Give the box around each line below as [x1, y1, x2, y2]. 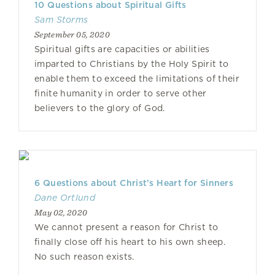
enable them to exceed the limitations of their [34, 74, 239, 83]
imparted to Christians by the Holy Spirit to [34, 59, 229, 69]
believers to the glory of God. [34, 103, 165, 113]
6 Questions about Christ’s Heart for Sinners [34, 178, 233, 188]
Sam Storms [34, 15, 88, 25]
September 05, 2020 [34, 29, 110, 39]
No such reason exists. [34, 252, 134, 261]
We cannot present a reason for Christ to [34, 222, 219, 232]
